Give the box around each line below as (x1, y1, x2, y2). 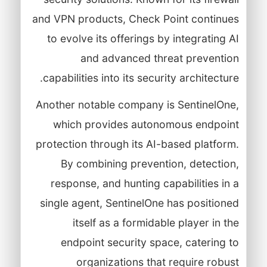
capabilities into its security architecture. (42, 71, 239, 84)
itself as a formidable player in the (72, 216, 239, 229)
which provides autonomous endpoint (52, 117, 239, 131)
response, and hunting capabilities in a (50, 176, 239, 190)
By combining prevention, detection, (60, 157, 239, 170)
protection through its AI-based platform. (35, 137, 239, 150)
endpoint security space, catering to (60, 235, 239, 249)
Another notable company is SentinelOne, (35, 98, 239, 111)
